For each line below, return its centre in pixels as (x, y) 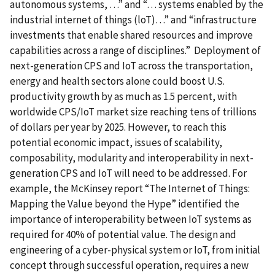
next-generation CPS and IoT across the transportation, (131, 65)
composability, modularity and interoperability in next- (132, 157)
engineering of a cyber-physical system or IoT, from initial (135, 250)
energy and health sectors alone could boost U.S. (117, 81)
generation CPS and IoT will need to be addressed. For (128, 173)
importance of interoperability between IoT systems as (131, 219)
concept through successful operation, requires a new (129, 265)
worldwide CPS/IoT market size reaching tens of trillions (133, 111)
